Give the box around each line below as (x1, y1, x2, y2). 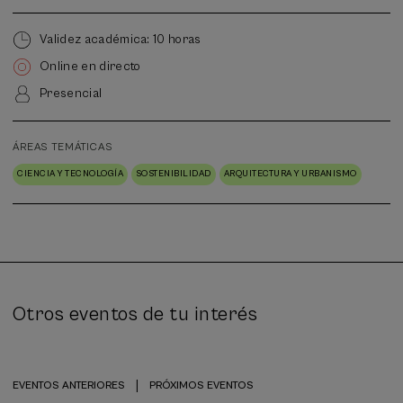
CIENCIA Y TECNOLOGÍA (17, 167, 123, 179)
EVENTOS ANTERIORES (13, 380, 125, 392)
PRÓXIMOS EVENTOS (149, 380, 254, 392)
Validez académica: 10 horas (40, 32, 201, 48)
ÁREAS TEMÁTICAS (13, 141, 112, 154)
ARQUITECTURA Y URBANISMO (223, 167, 357, 179)
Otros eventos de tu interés (13, 302, 258, 326)
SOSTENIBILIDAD (135, 167, 211, 179)
